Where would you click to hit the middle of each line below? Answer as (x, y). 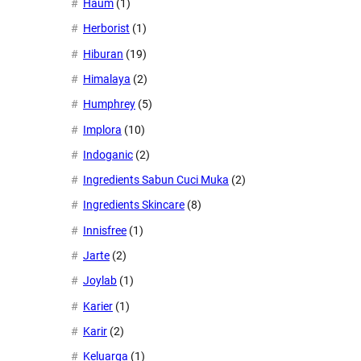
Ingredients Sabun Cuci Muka (156, 180)
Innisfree (105, 230)
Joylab (100, 281)
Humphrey (109, 104)
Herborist (106, 29)
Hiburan (103, 54)
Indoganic (108, 154)
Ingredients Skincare (134, 205)
